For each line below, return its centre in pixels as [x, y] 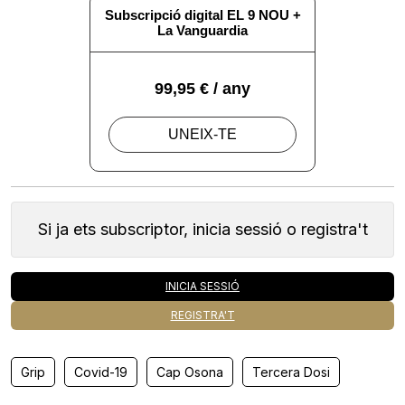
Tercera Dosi [291, 372]
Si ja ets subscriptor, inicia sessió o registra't [202, 229]
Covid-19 [101, 372]
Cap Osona [190, 372]
